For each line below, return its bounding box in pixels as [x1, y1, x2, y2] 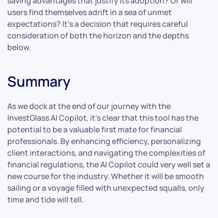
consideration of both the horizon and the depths [7, 30, 189, 41]
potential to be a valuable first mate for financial [7, 124, 182, 135]
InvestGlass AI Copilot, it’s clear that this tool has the [7, 112, 199, 123]
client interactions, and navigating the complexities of [7, 147, 205, 158]
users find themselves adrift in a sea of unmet [7, 6, 172, 18]
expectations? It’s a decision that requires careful [7, 18, 188, 29]
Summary [7, 71, 71, 91]
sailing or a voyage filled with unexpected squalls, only [7, 182, 204, 193]
